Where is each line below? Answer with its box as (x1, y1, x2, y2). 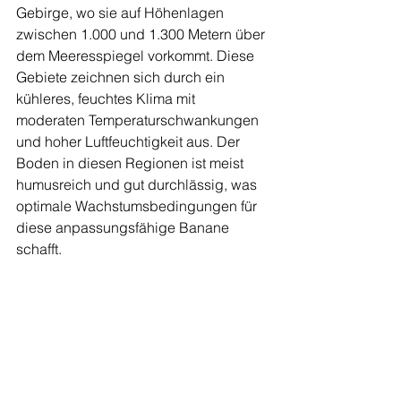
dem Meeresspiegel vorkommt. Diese (16, 47, 258, 64)
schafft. (16, 240, 62, 258)
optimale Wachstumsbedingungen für (16, 197, 260, 215)
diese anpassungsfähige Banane (16, 218, 233, 236)
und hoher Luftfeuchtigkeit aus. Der (16, 132, 243, 150)
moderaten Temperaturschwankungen (16, 111, 262, 129)
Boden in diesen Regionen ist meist (16, 154, 247, 172)
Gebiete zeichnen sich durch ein (16, 68, 228, 86)
